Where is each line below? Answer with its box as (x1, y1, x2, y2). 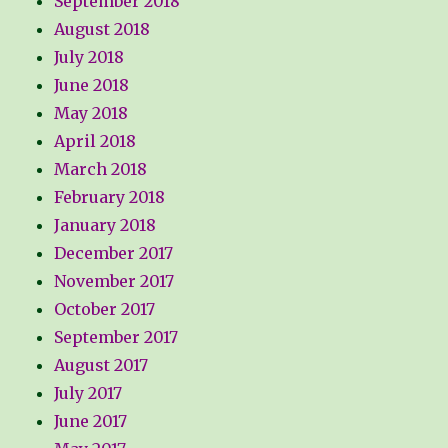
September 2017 (54, 327, 179, 348)
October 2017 (54, 299, 156, 320)
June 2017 (54, 411, 128, 432)
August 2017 (54, 355, 149, 376)
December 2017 (54, 243, 174, 264)
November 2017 (54, 271, 175, 292)
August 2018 (54, 19, 151, 40)
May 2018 (54, 103, 129, 124)
